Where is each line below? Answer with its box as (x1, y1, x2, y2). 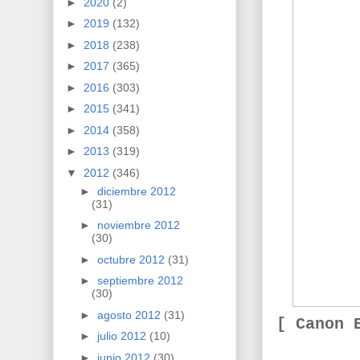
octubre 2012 (96, 252, 168, 266)
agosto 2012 (96, 308, 164, 321)
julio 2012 (96, 329, 149, 343)
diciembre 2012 (96, 184, 176, 198)
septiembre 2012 (96, 274, 183, 288)
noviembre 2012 (96, 219, 180, 232)
